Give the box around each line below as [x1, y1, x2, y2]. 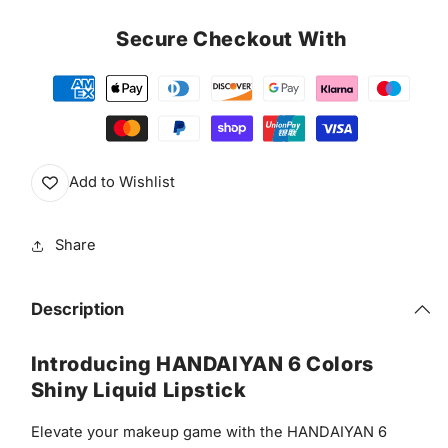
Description [30, 299, 124, 320]
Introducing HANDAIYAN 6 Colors [30, 352, 374, 377]
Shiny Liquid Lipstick [30, 378, 247, 403]
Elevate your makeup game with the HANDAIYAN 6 [30, 422, 387, 441]
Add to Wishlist [68, 173, 175, 192]
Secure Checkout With [116, 26, 347, 51]
